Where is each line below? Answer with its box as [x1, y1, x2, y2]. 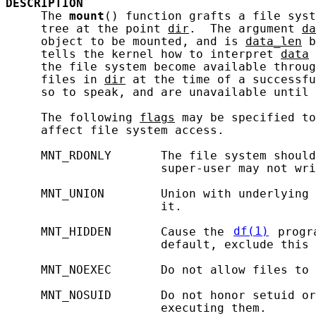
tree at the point [6, 22, 168, 35]
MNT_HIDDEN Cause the [6, 225, 231, 238]
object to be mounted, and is [6, 35, 245, 48]
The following [6, 111, 140, 124]
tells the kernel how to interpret [6, 47, 281, 61]
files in [6, 73, 104, 86]
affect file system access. [6, 123, 224, 137]
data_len [245, 35, 302, 48]
